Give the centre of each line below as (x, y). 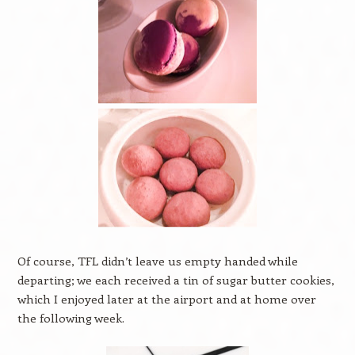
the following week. (71, 318)
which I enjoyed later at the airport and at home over (166, 299)
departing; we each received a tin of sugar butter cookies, (176, 280)
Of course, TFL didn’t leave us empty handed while (157, 261)
